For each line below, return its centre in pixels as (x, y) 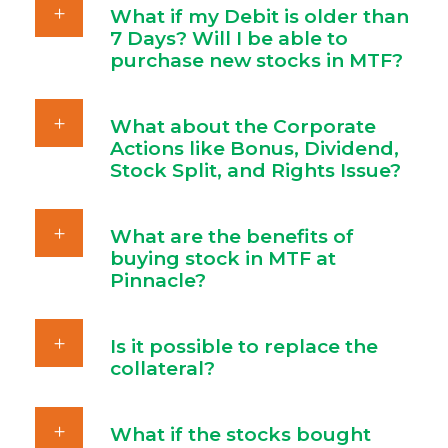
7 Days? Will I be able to (229, 38)
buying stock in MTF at (223, 258)
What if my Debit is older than (259, 16)
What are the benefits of (232, 236)
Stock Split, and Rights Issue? (255, 170)
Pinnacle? (158, 280)
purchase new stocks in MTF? (256, 60)
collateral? (162, 368)
